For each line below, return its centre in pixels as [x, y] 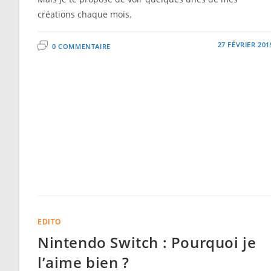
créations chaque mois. [85, 15]
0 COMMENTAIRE [81, 47]
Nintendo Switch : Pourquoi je [147, 243]
